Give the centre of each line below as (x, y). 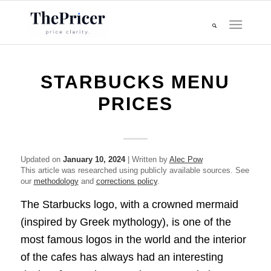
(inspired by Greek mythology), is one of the (126, 222)
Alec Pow (186, 159)
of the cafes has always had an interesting (122, 257)
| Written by (147, 159)
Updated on (41, 159)
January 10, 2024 (94, 159)
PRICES (135, 104)
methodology (56, 181)
